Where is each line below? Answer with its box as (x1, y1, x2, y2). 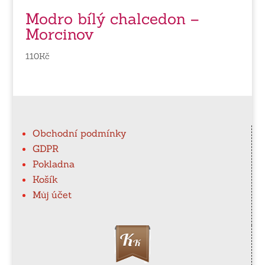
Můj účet (33, 189, 72, 201)
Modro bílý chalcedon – (25, 8, 199, 28)
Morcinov (25, 24, 93, 44)
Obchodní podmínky (33, 127, 127, 140)
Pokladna (33, 158, 75, 170)
